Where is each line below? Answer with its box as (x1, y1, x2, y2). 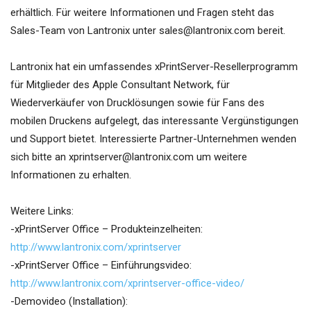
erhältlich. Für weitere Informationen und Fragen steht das (10, 6, 274, 19)
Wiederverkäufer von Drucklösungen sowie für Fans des (10, 96, 264, 110)
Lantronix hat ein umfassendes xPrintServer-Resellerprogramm (10, 60, 298, 74)
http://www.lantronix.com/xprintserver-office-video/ (10, 277, 244, 290)
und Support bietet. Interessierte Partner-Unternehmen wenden (10, 133, 296, 146)
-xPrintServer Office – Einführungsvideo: (10, 259, 192, 272)
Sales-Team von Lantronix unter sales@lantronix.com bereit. (10, 24, 285, 37)
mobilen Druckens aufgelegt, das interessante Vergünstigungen (10, 115, 299, 128)
